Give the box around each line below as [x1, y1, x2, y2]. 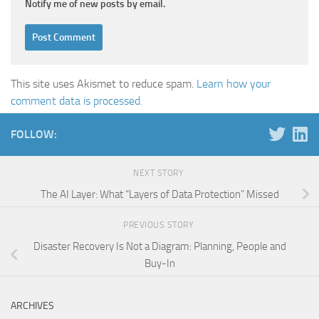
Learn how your [197, 77, 271, 91]
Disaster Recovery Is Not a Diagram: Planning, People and [33, 239, 286, 253]
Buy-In [144, 256, 175, 270]
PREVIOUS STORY [123, 220, 196, 231]
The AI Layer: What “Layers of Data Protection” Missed [40, 187, 279, 201]
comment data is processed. [11, 94, 142, 108]
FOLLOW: [11, 127, 57, 142]
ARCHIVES [11, 299, 54, 312]
